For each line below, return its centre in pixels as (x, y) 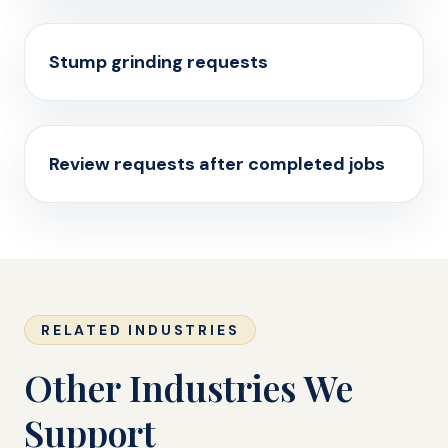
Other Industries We (188, 387)
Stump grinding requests (158, 62)
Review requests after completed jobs (217, 164)
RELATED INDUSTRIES (140, 330)
